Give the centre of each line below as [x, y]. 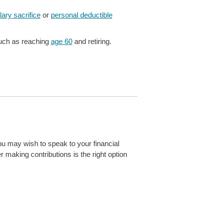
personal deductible [81, 15]
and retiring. [92, 41]
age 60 [61, 41]
